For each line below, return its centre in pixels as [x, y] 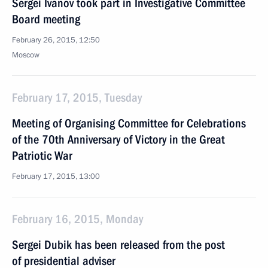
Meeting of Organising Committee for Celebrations [129, 123]
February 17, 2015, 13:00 [56, 176]
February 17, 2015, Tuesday [77, 98]
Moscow [26, 55]
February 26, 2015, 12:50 [56, 40]
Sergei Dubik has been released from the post [118, 245]
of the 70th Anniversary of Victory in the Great [118, 139]
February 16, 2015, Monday [77, 219]
